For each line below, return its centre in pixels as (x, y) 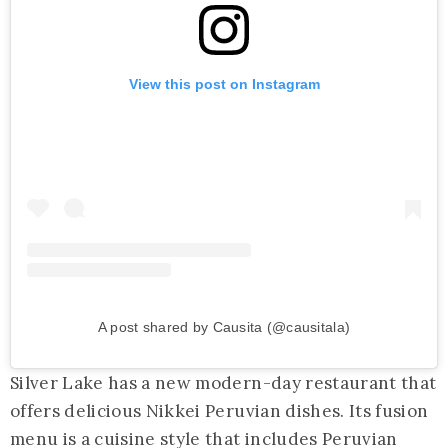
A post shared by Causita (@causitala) (224, 327)
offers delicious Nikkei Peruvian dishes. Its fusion (219, 411)
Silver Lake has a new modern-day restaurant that (223, 383)
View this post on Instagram (224, 84)
